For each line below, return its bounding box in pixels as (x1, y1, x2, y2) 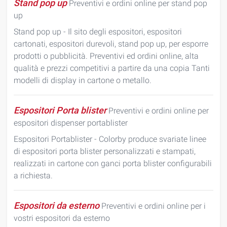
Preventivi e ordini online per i (99, 201, 206, 211)
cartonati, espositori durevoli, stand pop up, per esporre (14, 39, 208, 49)
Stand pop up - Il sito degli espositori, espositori (14, 27, 182, 36)
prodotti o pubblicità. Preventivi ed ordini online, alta (14, 51, 199, 61)
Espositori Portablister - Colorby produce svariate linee (14, 134, 206, 144)
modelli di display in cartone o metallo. (14, 75, 152, 85)
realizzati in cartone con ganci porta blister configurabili (14, 159, 212, 168)
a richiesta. (14, 171, 53, 180)
